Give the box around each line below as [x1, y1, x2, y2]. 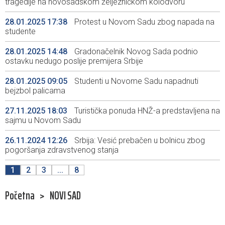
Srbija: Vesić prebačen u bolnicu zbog [72, 136, 205, 146]
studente [5, 27, 36, 37]
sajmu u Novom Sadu [5, 116, 81, 126]
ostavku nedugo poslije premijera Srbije [5, 56, 143, 66]
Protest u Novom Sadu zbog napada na [72, 17, 214, 27]
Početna [5, 187, 35, 205]
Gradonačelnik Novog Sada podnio [72, 47, 198, 57]
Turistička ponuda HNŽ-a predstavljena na [72, 106, 220, 116]
